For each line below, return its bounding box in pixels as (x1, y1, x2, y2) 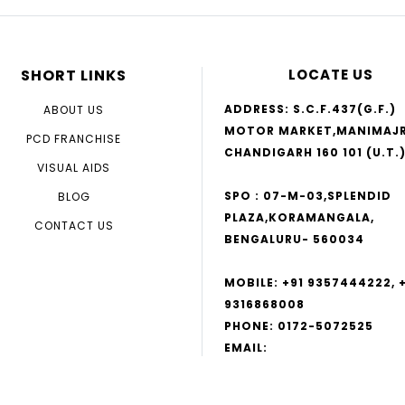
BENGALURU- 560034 (224, 231, 364, 247)
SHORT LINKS (21, 64, 127, 86)
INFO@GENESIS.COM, (224, 382, 365, 399)
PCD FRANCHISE (26, 130, 121, 146)
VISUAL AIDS (37, 159, 110, 175)
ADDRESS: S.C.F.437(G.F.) (224, 100, 396, 117)
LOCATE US (288, 64, 373, 84)
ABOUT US (43, 101, 104, 118)
